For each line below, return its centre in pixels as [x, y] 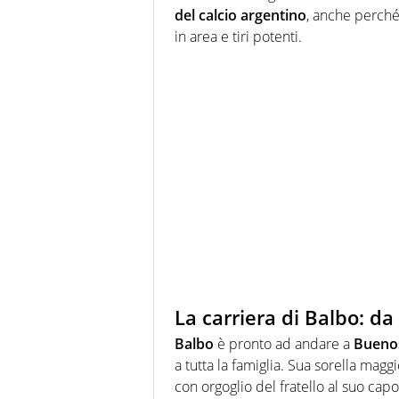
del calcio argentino [240, 15]
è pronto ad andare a [284, 344]
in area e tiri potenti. [238, 36]
